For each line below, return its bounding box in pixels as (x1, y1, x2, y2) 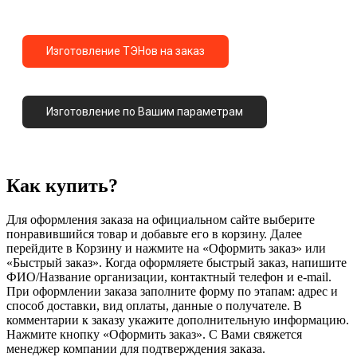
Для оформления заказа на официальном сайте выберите (6, 213, 315, 227)
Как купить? (6, 175, 118, 197)
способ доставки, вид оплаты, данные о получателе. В (6, 299, 302, 313)
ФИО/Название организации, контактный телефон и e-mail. (6, 270, 331, 284)
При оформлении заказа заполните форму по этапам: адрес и (6, 284, 338, 299)
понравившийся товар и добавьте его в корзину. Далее (6, 227, 302, 241)
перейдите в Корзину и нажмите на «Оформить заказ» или (6, 241, 326, 256)
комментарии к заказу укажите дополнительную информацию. (6, 313, 349, 328)
